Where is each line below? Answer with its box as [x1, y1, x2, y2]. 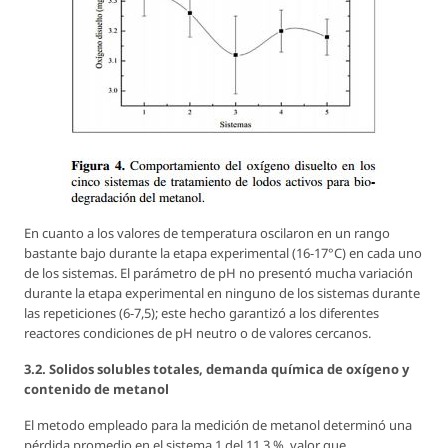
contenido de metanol [24, 380, 169, 399]
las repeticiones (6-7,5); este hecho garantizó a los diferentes [24, 304, 379, 323]
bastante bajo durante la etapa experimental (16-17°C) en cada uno [24, 244, 422, 263]
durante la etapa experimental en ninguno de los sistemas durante [24, 284, 420, 303]
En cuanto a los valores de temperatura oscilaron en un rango [24, 224, 390, 243]
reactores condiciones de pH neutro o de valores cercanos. [24, 324, 371, 343]
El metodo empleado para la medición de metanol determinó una [24, 416, 412, 435]
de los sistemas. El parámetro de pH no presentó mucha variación [24, 264, 413, 283]
